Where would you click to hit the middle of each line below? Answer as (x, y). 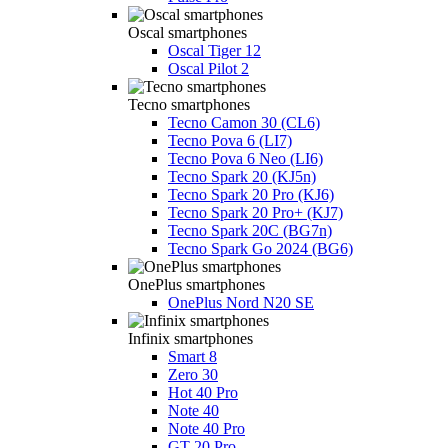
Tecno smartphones (189, 104)
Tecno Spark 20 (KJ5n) (242, 176)
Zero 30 (193, 374)
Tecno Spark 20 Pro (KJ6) (251, 194)
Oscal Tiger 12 (214, 50)
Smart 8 (192, 356)
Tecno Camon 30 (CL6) (244, 122)
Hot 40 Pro (203, 392)
